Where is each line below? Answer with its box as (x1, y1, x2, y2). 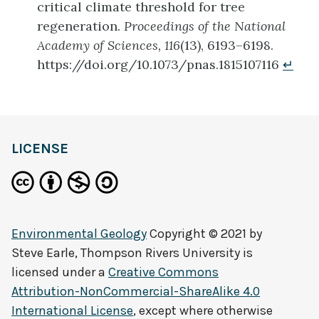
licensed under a (11, 264, 108, 280)
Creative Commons (108, 264, 219, 280)
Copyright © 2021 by (147, 226, 262, 241)
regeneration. (37, 17, 124, 34)
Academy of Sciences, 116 (37, 36, 180, 53)
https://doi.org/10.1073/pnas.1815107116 (37, 56, 283, 73)
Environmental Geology (11, 226, 147, 241)
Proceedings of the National (124, 17, 286, 34)
